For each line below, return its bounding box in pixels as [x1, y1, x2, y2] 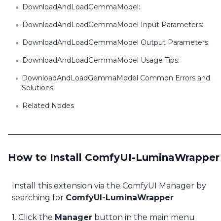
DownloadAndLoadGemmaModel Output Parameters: [22, 38, 210, 47]
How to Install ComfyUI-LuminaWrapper [8, 151, 220, 163]
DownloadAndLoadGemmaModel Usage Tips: [22, 56, 180, 65]
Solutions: [22, 83, 55, 92]
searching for [12, 193, 66, 202]
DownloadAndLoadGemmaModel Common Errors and [22, 74, 211, 82]
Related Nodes [22, 101, 74, 110]
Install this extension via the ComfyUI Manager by [12, 181, 206, 190]
